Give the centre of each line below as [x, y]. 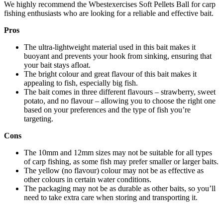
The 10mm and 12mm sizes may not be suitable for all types [118, 152]
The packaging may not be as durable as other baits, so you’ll [120, 188]
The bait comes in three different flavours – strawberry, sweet [120, 92]
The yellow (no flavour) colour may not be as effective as [114, 170]
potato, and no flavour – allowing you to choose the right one [120, 101]
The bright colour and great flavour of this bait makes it [110, 74]
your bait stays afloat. [57, 65]
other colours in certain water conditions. [88, 179]
